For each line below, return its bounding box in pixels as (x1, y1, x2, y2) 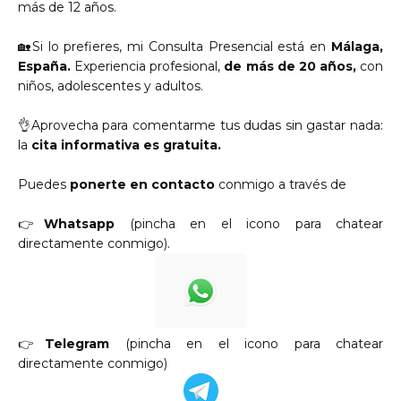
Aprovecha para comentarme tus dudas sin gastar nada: (30, 117, 383, 133)
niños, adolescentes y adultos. (18, 78, 203, 94)
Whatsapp (44, 216, 115, 232)
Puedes (18, 176, 70, 192)
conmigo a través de (218, 176, 346, 192)
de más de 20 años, (220, 58, 360, 74)
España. (18, 58, 75, 74)
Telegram (45, 336, 110, 352)
